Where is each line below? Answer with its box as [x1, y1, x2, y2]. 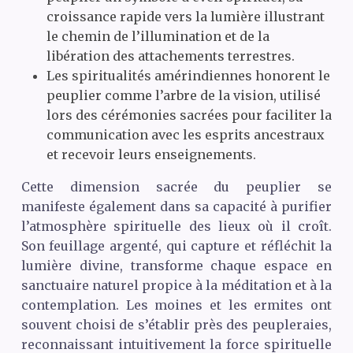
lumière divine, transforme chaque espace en [20, 257, 333, 273]
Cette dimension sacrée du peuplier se [20, 178, 333, 195]
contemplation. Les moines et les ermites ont [20, 296, 333, 313]
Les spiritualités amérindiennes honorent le [46, 67, 330, 84]
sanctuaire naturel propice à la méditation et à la [20, 277, 333, 293]
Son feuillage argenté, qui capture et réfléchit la [20, 237, 333, 254]
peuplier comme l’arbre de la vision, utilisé [46, 87, 321, 103]
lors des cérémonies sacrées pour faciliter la [46, 106, 332, 123]
